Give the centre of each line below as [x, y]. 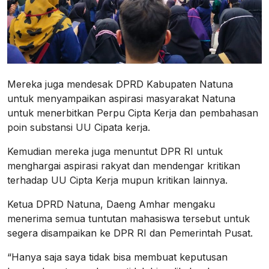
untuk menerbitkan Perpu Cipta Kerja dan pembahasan [133, 113]
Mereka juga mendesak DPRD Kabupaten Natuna [120, 84]
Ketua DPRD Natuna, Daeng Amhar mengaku [111, 204]
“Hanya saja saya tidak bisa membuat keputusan [117, 257]
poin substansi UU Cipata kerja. [79, 127]
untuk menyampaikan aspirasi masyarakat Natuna [121, 98]
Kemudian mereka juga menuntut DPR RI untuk [115, 151]
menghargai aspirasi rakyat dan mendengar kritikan [124, 165]
